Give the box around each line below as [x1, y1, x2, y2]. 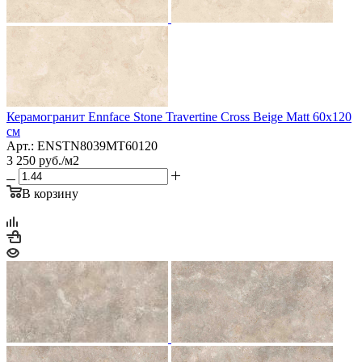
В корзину [22, 186, 78, 200]
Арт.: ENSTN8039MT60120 [6, 138, 158, 153]
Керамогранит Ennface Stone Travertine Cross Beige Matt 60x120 [6, 109, 351, 124]
